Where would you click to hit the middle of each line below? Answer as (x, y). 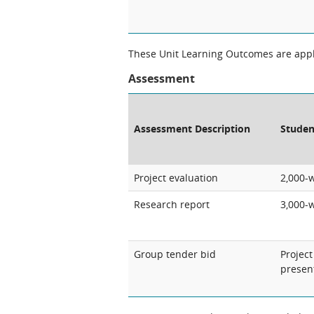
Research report (172, 204)
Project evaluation (176, 178)
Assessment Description (192, 129)
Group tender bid (175, 254)
